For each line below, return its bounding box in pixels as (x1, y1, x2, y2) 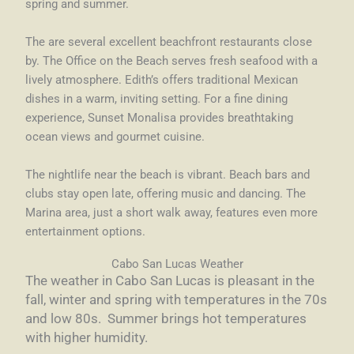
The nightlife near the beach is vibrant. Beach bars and (25, 168, 311, 183)
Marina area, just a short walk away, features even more (25, 205, 318, 220)
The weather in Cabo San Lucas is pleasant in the (25, 273, 315, 289)
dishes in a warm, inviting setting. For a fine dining (25, 92, 288, 107)
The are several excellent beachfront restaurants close (25, 35, 313, 50)
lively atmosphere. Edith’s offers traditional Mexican (25, 73, 299, 88)
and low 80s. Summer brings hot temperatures (25, 311, 307, 327)
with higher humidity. (25, 330, 149, 346)
